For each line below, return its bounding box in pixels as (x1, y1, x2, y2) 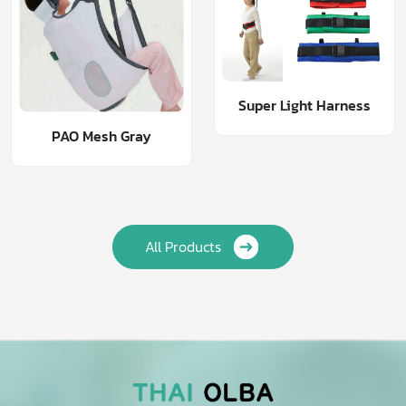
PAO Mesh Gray (52, 124, 151, 147)
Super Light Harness (238, 93, 371, 116)
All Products (144, 236, 221, 258)
